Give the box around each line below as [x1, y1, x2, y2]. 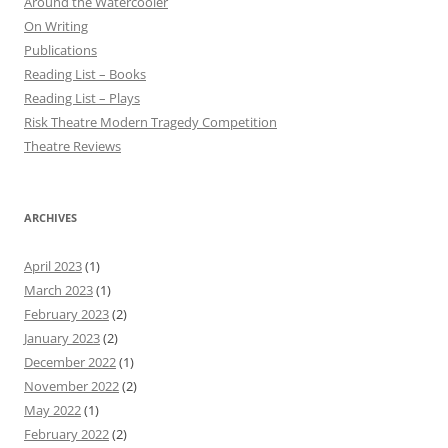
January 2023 [24, 328, 100, 347]
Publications [24, 40, 97, 59]
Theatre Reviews [24, 136, 121, 155]
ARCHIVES [24, 209, 77, 225]
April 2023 [24, 256, 82, 275]
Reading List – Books [24, 64, 146, 83]
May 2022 [24, 400, 81, 419]
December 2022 [24, 352, 116, 371]
